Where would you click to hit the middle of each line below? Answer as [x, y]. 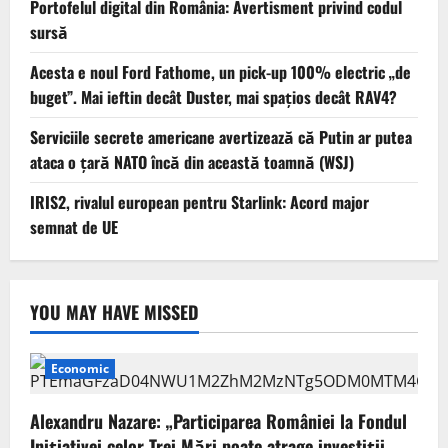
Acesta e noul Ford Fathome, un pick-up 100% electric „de [220, 71]
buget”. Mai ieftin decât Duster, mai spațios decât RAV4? [213, 96]
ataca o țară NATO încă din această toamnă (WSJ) [192, 161]
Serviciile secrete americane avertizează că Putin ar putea [221, 136]
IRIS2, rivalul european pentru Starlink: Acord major [199, 201]
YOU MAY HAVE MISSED [114, 311]
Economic [80, 368]
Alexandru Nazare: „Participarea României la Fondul [218, 420]
